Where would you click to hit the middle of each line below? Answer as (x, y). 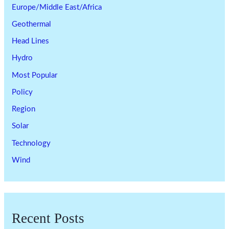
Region (24, 109)
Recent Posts (48, 219)
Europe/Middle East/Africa (57, 7)
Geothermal (32, 24)
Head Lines (31, 41)
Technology (31, 143)
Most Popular (35, 75)
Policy (22, 92)
